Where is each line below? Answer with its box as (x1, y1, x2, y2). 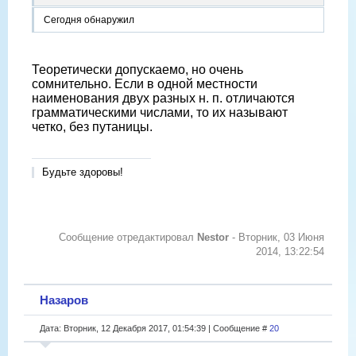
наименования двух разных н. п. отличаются (32, 91, 295, 106)
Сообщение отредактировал (59, 231, 197, 244)
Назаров (40, 292, 88, 307)
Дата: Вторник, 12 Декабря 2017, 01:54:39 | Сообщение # (40, 323, 269, 333)
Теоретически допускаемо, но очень (32, 63, 243, 77)
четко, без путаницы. (32, 120, 153, 134)
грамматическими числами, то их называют (32, 106, 288, 120)
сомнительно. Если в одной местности (32, 77, 257, 91)
